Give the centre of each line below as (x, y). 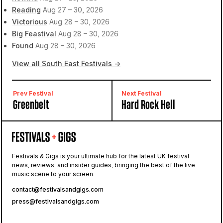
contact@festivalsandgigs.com (58, 189)
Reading (26, 10)
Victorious (30, 22)
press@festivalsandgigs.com (56, 201)
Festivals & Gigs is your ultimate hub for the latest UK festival (101, 156)
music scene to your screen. (53, 174)
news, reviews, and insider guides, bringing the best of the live (104, 165)
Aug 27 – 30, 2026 (73, 10)
